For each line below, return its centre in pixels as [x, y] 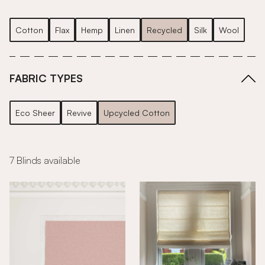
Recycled [164, 30]
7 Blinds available [45, 160]
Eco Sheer [35, 113]
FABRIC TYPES [46, 78]
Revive [79, 113]
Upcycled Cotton [137, 113]
